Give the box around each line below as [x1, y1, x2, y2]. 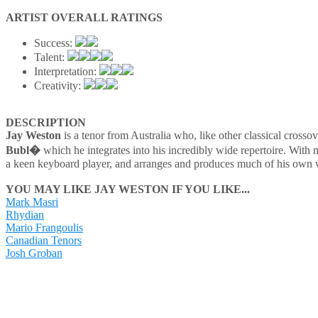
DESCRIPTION [6, 116, 86, 128]
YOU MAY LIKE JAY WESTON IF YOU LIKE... [6, 182, 250, 195]
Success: [34, 36, 75, 49]
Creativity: [34, 79, 84, 92]
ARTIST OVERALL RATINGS [6, 11, 163, 23]
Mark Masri [6, 195, 58, 208]
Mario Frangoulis [6, 221, 83, 234]
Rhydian [6, 208, 44, 221]
